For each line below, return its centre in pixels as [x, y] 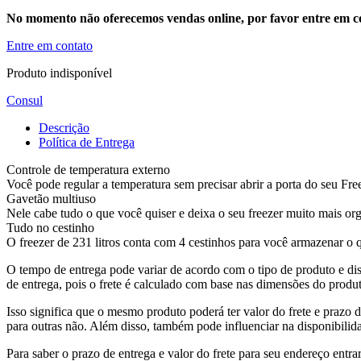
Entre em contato [50, 45]
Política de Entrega [87, 142]
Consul [25, 100]
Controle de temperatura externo [88, 169]
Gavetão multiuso [51, 198]
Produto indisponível [59, 73]
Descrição [64, 127]
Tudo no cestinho [50, 227]
